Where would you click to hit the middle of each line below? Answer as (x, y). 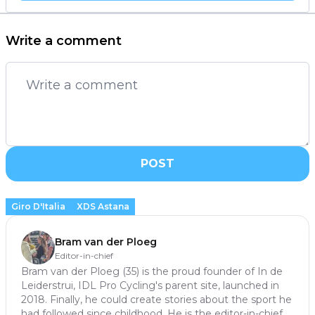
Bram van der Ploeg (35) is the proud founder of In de (152, 271)
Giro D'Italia (38, 206)
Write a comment (64, 40)
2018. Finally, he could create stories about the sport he (156, 299)
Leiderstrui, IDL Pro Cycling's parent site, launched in (150, 285)
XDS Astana (103, 206)
